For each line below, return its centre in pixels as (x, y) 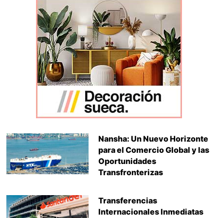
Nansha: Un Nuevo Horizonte (153, 138)
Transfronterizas (130, 172)
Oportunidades (127, 161)
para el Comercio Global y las (154, 150)
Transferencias (127, 200)
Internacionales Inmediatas (151, 211)
